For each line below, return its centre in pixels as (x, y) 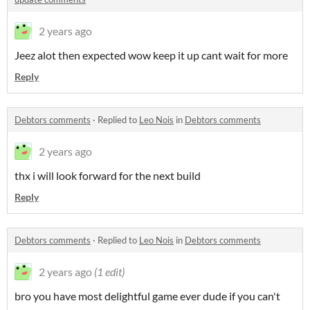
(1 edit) (109, 271)
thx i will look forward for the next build (108, 175)
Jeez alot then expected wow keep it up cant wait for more (151, 55)
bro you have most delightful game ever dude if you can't (147, 295)
